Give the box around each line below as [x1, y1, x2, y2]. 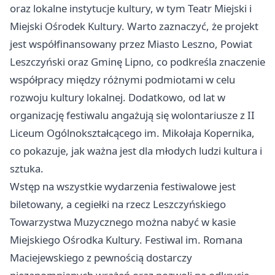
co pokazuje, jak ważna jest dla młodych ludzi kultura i [10, 144, 262, 158]
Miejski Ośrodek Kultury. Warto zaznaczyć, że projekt [10, 19, 258, 34]
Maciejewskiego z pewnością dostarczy [10, 250, 192, 265]
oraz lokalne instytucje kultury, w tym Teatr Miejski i [10, 1, 252, 16]
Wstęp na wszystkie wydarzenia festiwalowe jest [10, 179, 236, 194]
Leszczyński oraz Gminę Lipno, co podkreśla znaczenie [10, 55, 265, 69]
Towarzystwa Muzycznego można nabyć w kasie [10, 215, 236, 230]
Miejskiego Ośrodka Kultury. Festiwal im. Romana [10, 233, 242, 247]
